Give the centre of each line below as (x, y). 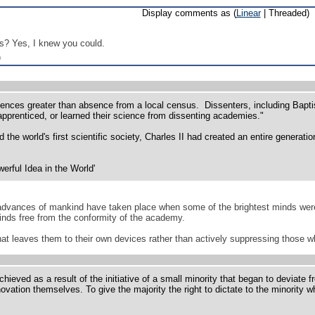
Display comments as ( (189, 13)
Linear (248, 13)
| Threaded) (285, 13)
